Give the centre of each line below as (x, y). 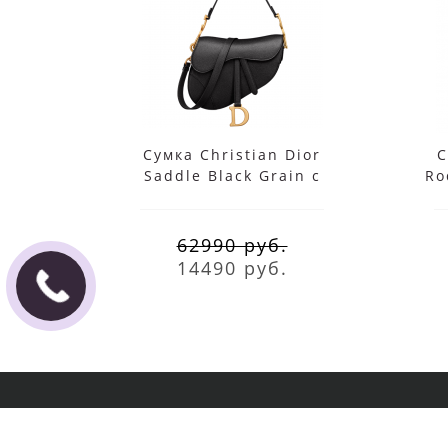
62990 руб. (232, 244)
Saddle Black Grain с (232, 175)
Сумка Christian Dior (232, 154)
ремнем (232, 196)
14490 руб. (232, 267)
